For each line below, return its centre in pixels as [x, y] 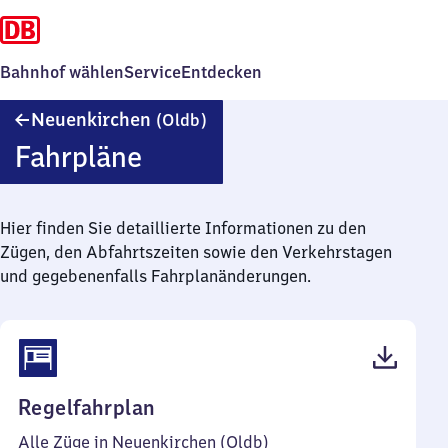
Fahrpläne [78, 156]
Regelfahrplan [87, 407]
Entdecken [221, 72]
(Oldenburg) [253, 137]
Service [152, 72]
